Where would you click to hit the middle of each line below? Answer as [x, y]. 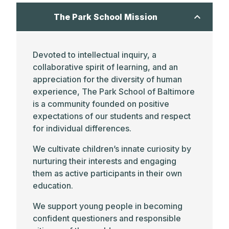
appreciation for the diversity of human [107, 79]
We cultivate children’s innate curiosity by [112, 149]
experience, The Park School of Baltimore [114, 91]
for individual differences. [83, 128]
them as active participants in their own [107, 173]
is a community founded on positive [101, 104]
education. [54, 186]
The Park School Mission [105, 17]
